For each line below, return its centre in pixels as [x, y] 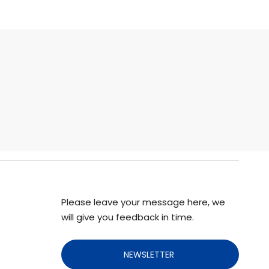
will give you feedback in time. [128, 217]
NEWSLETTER [150, 255]
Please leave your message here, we [143, 202]
